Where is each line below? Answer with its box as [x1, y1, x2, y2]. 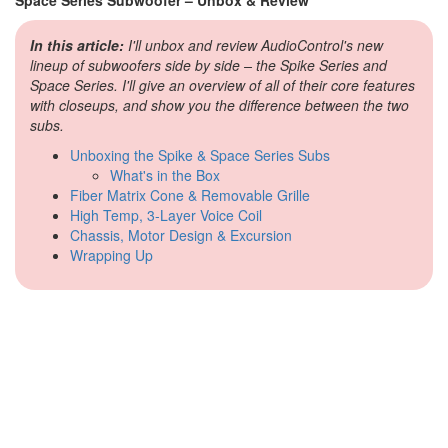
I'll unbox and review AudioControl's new [124, 34, 383, 55]
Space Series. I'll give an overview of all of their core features [30, 74, 415, 95]
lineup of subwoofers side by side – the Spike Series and [30, 54, 387, 75]
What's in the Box [110, 164, 220, 185]
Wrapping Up [70, 244, 153, 265]
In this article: [30, 34, 124, 55]
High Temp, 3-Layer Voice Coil [70, 204, 262, 225]
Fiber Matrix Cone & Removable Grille [70, 184, 310, 205]
